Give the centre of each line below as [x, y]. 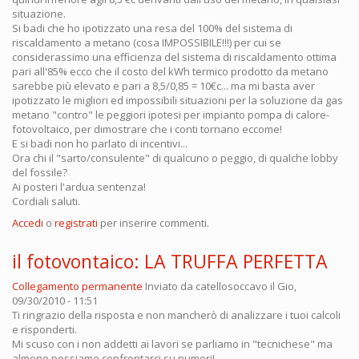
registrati [76, 222]
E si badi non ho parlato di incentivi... [100, 143]
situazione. [39, 13]
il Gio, [282, 286]
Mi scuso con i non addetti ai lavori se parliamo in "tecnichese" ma [172, 343]
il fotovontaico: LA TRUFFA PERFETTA [170, 261]
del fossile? [40, 172]
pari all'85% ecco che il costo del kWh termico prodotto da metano [170, 71]
